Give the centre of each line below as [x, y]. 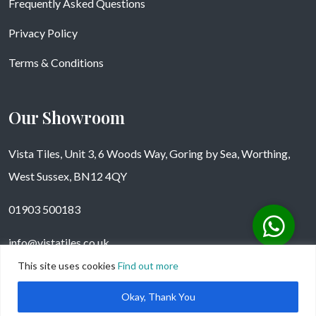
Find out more [148, 265]
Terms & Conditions [56, 62]
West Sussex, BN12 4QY [68, 176]
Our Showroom [67, 117]
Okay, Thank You [158, 296]
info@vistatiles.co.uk [59, 242]
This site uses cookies [68, 265]
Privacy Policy [43, 32]
